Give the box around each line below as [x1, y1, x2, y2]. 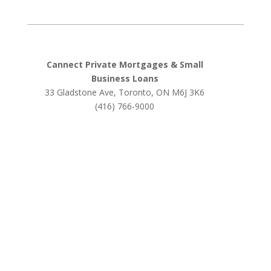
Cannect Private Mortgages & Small [46, 59, 203, 70]
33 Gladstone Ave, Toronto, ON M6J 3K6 [45, 87, 205, 98]
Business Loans [91, 73, 158, 84]
